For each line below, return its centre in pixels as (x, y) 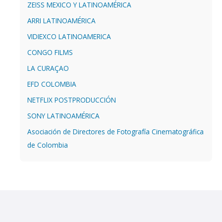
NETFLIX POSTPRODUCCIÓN (72, 100)
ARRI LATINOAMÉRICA (61, 20)
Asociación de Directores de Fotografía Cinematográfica (115, 131)
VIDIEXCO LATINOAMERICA (69, 36)
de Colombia (48, 145)
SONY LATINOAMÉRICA (63, 115)
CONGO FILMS (50, 52)
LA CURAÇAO (48, 68)
